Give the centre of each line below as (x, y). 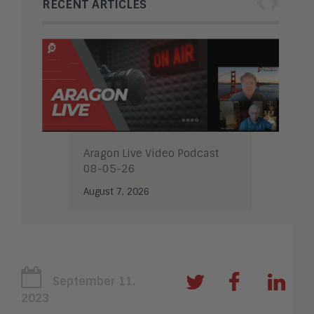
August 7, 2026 (116, 191)
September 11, (94, 281)
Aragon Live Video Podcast (151, 153)
